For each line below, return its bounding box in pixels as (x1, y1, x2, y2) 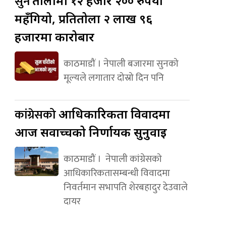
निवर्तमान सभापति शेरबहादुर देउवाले (63, 179, 188, 195)
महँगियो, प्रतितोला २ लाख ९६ (15, 10, 153, 27)
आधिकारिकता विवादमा (59, 105, 171, 122)
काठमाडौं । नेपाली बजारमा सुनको (63, 55, 179, 72)
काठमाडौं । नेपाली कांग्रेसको (63, 150, 162, 167)
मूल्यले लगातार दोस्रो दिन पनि (63, 69, 164, 86)
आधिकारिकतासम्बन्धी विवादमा (63, 164, 170, 181)
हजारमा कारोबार (15, 28, 95, 45)
